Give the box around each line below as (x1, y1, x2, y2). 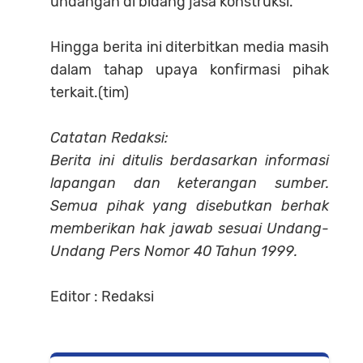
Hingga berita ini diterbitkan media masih (50, 37, 329, 56)
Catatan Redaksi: (50, 128, 173, 147)
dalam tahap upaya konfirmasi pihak (50, 60, 329, 79)
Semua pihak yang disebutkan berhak (50, 196, 329, 215)
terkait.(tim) (50, 83, 129, 101)
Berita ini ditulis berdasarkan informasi (50, 151, 329, 169)
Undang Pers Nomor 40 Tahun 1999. (50, 241, 297, 260)
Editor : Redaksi (50, 287, 154, 305)
